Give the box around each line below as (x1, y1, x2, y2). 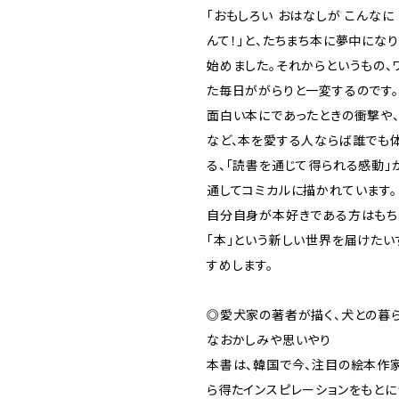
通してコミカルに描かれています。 (207, 183, 397, 198)
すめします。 (207, 257, 273, 273)
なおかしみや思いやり (207, 332, 331, 347)
